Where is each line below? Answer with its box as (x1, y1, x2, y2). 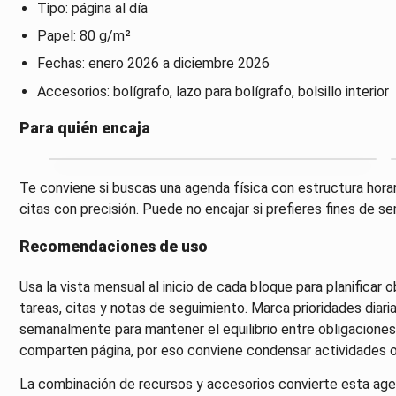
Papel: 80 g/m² (36, 27, 131, 45)
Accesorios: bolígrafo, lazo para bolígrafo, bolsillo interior (36, 82, 389, 100)
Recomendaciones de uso (19, 238, 208, 256)
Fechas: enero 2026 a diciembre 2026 (36, 55, 270, 72)
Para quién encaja (19, 119, 150, 138)
